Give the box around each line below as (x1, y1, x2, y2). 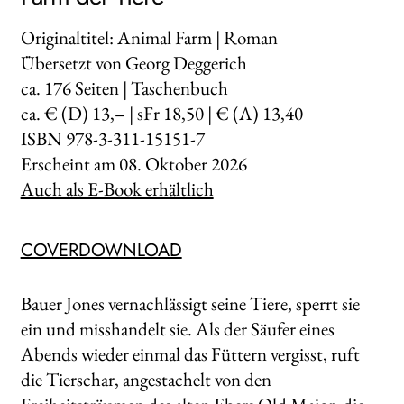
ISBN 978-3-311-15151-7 (20, 125, 205, 151)
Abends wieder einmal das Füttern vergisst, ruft (20, 341, 360, 366)
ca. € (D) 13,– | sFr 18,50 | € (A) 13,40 (20, 100, 303, 125)
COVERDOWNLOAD (20, 236, 182, 263)
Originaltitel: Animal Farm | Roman (20, 24, 278, 50)
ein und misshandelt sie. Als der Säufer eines (20, 316, 335, 341)
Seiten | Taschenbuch (70, 75, 228, 100)
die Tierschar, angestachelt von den (20, 366, 271, 391)
